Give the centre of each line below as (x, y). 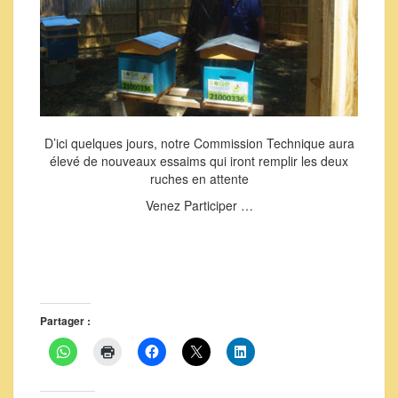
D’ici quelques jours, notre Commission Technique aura (199, 143)
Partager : (65, 320)
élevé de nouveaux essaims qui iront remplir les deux (199, 160)
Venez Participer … (199, 205)
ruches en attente (199, 178)
